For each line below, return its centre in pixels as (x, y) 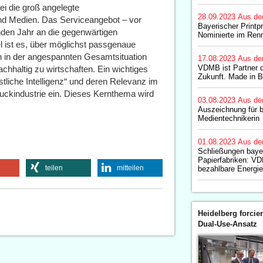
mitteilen (130, 168)
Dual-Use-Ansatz (227, 224)
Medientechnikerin (228, 118)
